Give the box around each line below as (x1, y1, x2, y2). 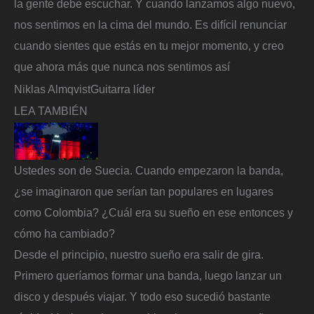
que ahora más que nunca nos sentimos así (14, 60, 230, 73)
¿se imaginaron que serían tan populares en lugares (14, 185, 273, 198)
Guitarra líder (90, 82, 155, 95)
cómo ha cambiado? (14, 227, 115, 240)
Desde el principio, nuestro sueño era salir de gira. (14, 248, 264, 261)
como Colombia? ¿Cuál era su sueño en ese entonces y (14, 206, 293, 219)
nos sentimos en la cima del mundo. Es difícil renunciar (14, 18, 287, 31)
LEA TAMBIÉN (14, 104, 88, 118)
